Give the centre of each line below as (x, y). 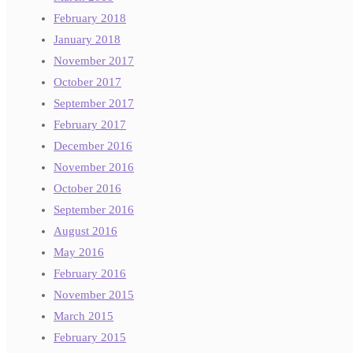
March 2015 (84, 316)
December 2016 (93, 146)
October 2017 (87, 82)
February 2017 (90, 125)
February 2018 (90, 19)
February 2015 (90, 338)
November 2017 (94, 61)
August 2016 (85, 231)
